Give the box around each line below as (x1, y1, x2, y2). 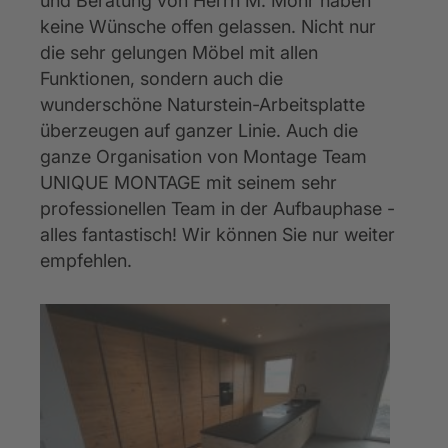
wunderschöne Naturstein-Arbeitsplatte (40, 94, 370, 115)
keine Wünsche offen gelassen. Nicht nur (40, 16, 381, 37)
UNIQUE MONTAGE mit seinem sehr (40, 172, 342, 193)
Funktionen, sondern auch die (40, 68, 288, 89)
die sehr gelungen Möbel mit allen (40, 42, 323, 63)
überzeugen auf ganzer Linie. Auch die (40, 120, 363, 141)
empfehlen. (40, 250, 132, 271)
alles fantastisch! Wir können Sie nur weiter (40, 224, 400, 245)
